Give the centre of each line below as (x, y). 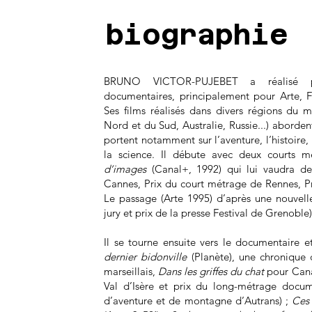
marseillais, (131, 271)
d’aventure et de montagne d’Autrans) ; (198, 301)
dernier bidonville (146, 257)
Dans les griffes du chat (211, 271)
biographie (197, 35)
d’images (125, 169)
